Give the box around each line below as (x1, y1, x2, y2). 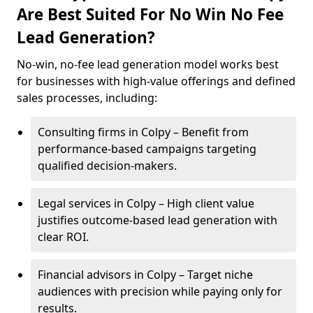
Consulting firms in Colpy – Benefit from (38, 124, 249, 140)
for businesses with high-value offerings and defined (17, 73, 296, 89)
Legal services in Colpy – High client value (38, 196, 254, 211)
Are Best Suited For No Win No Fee (17, 3, 284, 25)
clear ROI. (38, 229, 89, 245)
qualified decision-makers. (38, 158, 177, 173)
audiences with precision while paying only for (38, 284, 282, 299)
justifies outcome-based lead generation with (38, 212, 277, 228)
